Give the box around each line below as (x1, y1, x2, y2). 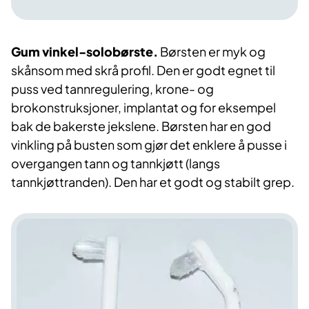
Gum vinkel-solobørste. (11, 43, 160, 59)
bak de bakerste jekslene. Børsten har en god (11, 117, 271, 134)
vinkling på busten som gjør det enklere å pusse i (11, 136, 287, 152)
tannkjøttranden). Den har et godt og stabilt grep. (11, 173, 295, 190)
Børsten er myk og (160, 43, 266, 59)
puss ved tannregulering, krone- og (11, 80, 214, 97)
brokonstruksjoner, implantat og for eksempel (11, 99, 276, 115)
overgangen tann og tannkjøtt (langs (11, 154, 220, 171)
